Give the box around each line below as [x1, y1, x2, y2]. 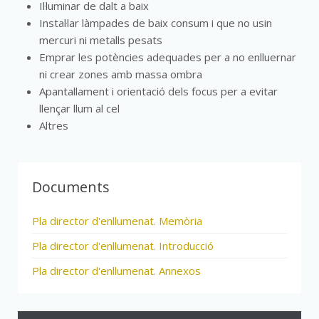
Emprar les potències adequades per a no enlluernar [39, 50, 296, 64]
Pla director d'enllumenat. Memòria [32, 214, 202, 228]
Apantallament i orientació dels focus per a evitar [39, 84, 278, 98]
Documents [32, 177, 110, 197]
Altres [39, 118, 68, 132]
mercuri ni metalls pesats [39, 33, 162, 47]
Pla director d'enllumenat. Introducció [32, 239, 214, 253]
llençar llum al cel [39, 101, 120, 115]
